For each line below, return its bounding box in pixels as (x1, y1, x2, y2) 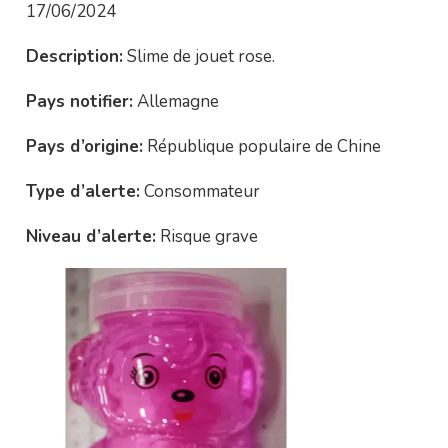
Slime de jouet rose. (122, 45, 275, 68)
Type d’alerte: (25, 180, 140, 203)
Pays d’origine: (25, 135, 143, 158)
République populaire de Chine (142, 135, 381, 158)
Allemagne (132, 90, 219, 113)
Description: (25, 45, 123, 68)
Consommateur (139, 180, 260, 203)
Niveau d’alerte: (25, 225, 156, 248)
